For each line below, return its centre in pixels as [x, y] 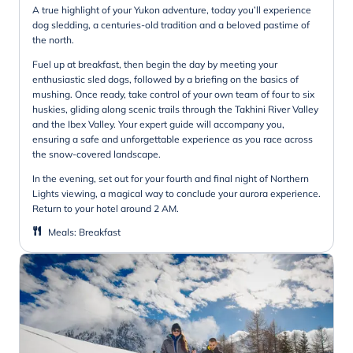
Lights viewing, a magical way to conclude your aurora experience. [176, 193]
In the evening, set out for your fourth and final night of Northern [171, 178]
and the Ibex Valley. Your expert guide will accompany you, [158, 124]
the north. [53, 39]
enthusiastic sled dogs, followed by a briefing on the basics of [165, 79]
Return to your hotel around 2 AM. [106, 208]
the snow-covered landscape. [97, 154]
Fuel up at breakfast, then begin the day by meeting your [155, 64]
